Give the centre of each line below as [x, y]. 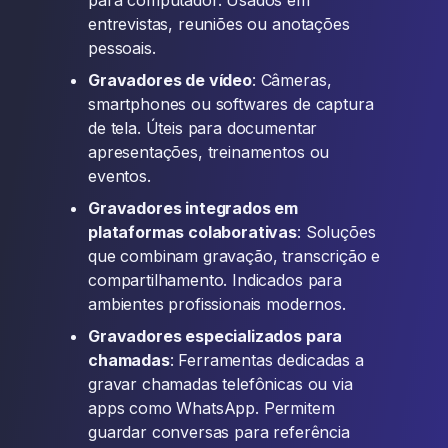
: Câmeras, [291, 80]
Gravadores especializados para [215, 336]
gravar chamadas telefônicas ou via [220, 384]
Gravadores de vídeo [170, 80]
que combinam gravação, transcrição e [234, 256]
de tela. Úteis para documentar [203, 128]
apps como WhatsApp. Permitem [211, 408]
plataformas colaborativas [192, 232]
